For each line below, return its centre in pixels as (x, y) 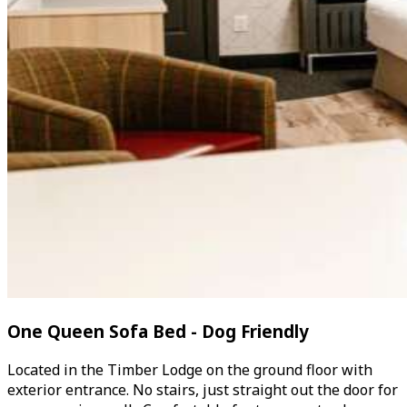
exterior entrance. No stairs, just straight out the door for (203, 389)
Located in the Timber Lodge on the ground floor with (190, 369)
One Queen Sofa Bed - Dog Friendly (158, 331)
